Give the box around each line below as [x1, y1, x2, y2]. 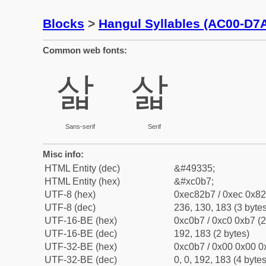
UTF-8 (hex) [45, 189, 96, 199]
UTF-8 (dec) [45, 202, 96, 213]
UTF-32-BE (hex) [45, 242, 117, 252]
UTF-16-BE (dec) [45, 229, 117, 239]
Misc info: [43, 149, 84, 159]
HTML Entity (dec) [45, 163, 120, 173]
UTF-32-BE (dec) [45, 255, 117, 265]
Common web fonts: [43, 45, 127, 55]
